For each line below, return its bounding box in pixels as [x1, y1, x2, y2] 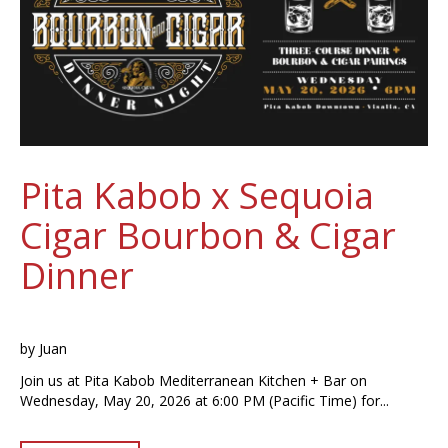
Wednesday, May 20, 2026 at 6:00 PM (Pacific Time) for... [20, 390, 389, 410]
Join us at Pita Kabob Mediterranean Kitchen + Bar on [20, 370, 367, 390]
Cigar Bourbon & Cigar [20, 210, 396, 260]
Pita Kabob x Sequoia [20, 170, 374, 220]
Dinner [20, 250, 134, 300]
